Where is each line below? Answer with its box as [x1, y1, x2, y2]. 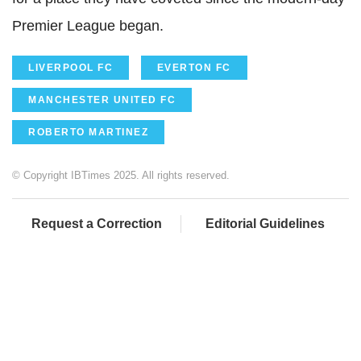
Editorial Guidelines [205, 216, 325, 230]
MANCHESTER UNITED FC [28, 93, 176, 106]
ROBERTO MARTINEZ [28, 126, 148, 138]
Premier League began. [12, 17, 164, 34]
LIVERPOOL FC [28, 61, 113, 73]
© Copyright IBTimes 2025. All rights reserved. [12, 168, 230, 181]
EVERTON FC [156, 61, 231, 73]
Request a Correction [31, 216, 162, 230]
